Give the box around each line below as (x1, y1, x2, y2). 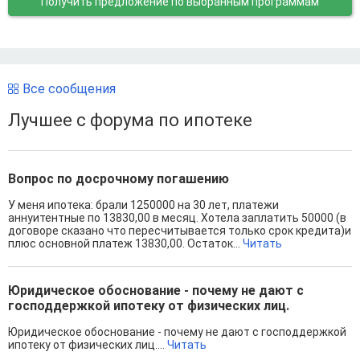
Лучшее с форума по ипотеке (8, 110, 252, 130)
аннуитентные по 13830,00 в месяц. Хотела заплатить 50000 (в (8, 211, 346, 225)
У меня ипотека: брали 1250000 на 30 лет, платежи (8, 198, 279, 212)
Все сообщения (22, 81, 116, 96)
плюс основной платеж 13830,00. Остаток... (8, 237, 243, 251)
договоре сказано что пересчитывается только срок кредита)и (8, 224, 351, 238)
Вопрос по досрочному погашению (8, 171, 229, 187)
